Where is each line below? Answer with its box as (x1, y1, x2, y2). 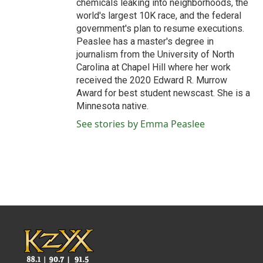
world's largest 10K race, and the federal (76, 10, 241, 21)
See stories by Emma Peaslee (76, 117, 205, 130)
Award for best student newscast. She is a (76, 87, 250, 99)
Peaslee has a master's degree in (76, 36, 214, 47)
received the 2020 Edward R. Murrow (76, 75, 227, 86)
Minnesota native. (76, 100, 149, 112)
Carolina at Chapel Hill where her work (76, 62, 231, 73)
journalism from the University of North (76, 49, 234, 60)
